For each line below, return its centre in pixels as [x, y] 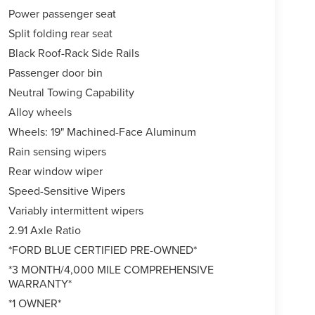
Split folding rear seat [60, 33]
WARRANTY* [40, 284]
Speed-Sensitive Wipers [66, 191]
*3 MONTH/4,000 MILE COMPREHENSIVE [111, 270]
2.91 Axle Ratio [44, 230]
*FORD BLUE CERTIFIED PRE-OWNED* [102, 250]
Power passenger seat [62, 14]
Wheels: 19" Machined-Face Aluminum [102, 132]
